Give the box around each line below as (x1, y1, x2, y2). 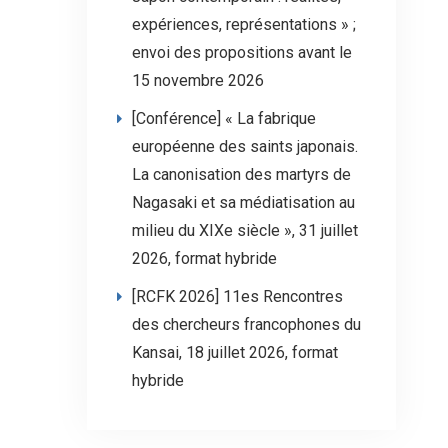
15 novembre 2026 (132, 71, 264, 90)
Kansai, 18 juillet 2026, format (132, 343, 338, 362)
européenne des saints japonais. (132, 137, 358, 156)
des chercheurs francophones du (132, 315, 361, 334)
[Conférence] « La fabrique (132, 109, 316, 128)
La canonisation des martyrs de (132, 165, 351, 184)
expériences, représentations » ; (132, 15, 356, 34)
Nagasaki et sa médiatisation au (132, 193, 355, 212)
